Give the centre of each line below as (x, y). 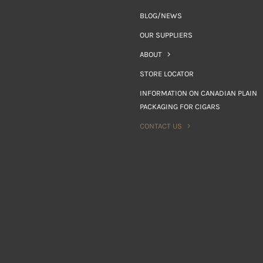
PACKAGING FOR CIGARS (180, 107)
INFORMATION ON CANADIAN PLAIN (199, 93)
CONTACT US (161, 126)
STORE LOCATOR (167, 74)
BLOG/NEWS (161, 16)
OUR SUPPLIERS (166, 35)
